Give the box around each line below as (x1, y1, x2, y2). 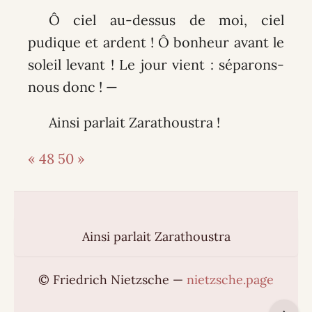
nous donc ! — (27, 77, 118, 95)
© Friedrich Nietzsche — (38, 272, 187, 288)
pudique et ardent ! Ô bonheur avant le (27, 33, 285, 51)
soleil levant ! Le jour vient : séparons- (27, 55, 285, 73)
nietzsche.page (187, 272, 274, 288)
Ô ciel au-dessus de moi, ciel (48, 10, 285, 29)
